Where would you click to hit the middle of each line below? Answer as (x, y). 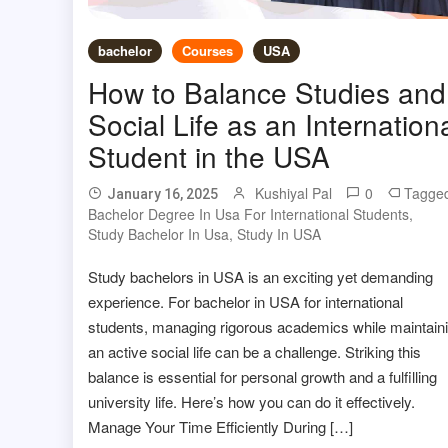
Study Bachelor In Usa (158, 234)
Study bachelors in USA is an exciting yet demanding (260, 277)
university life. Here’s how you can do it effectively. (251, 402)
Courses (207, 51)
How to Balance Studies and (266, 92)
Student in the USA (208, 156)
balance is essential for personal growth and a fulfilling (262, 377)
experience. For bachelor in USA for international (245, 302)
